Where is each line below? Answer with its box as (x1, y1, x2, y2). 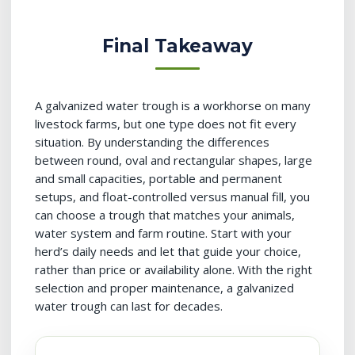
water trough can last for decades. (35, 298, 223, 314)
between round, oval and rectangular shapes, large (35, 152, 312, 168)
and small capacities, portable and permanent (35, 170, 282, 186)
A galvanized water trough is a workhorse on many (35, 97, 311, 113)
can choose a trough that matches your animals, (35, 207, 295, 223)
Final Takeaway (102, 35, 253, 57)
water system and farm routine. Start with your (35, 225, 292, 241)
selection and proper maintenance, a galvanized (35, 280, 294, 296)
